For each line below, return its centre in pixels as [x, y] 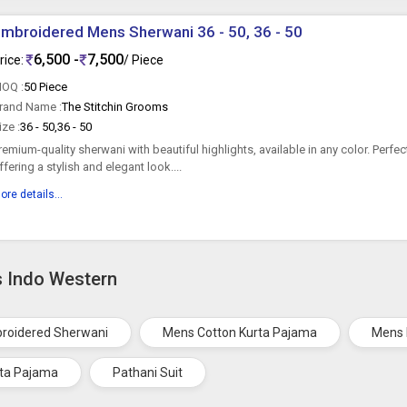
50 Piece [46, 87]
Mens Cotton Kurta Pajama [240, 333]
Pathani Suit [148, 372]
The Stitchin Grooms [115, 107]
